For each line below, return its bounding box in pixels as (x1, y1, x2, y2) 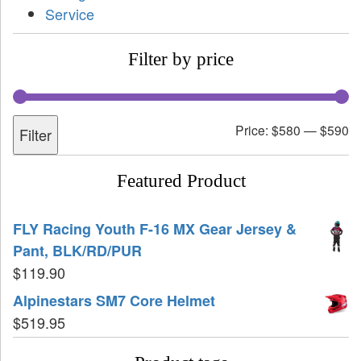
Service (45, 3, 94, 25)
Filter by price (128, 49, 234, 70)
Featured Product (116, 171, 246, 192)
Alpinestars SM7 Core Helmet (13, 290, 215, 312)
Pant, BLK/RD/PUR (13, 240, 142, 262)
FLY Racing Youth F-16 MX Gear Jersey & (13, 218, 297, 240)
